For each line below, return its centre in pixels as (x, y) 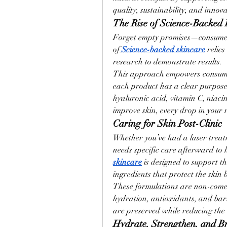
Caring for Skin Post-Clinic (167, 123)
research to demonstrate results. (167, 62)
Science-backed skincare (163, 50)
